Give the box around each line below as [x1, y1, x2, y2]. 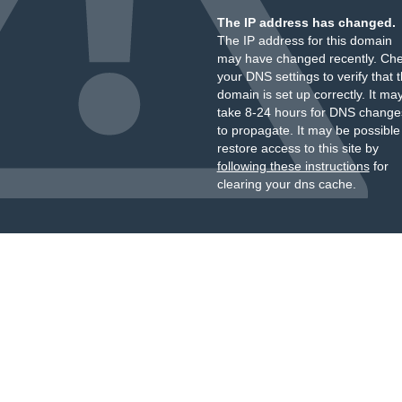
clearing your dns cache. [216, 177, 356, 191]
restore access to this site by [216, 141, 379, 155]
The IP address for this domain [216, 33, 392, 48]
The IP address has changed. [216, 15, 396, 30]
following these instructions [216, 159, 370, 173]
